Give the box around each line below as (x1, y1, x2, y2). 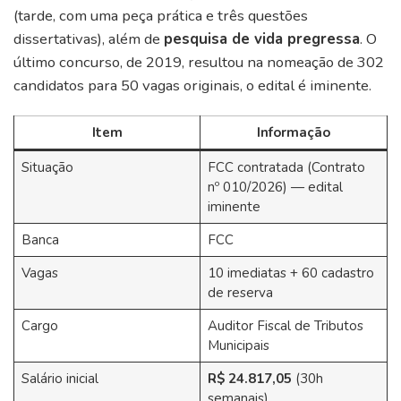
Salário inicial (21, 370, 98, 388)
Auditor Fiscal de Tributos (207, 317, 363, 336)
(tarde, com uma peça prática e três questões (13, 5, 308, 27)
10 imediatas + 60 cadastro (207, 264, 374, 283)
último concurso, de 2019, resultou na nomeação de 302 (13, 52, 384, 73)
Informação (257, 124, 330, 142)
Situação (21, 158, 73, 177)
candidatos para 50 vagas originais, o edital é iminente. (13, 75, 371, 97)
